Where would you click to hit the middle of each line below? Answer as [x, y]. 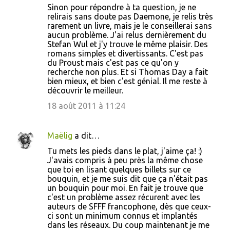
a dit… [86, 136]
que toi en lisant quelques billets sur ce [119, 169]
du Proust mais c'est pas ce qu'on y [113, 63]
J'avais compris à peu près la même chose [125, 160]
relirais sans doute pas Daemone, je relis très [130, 16]
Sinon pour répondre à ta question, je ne [122, 7]
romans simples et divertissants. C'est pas [125, 53]
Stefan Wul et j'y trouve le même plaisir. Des [128, 44]
